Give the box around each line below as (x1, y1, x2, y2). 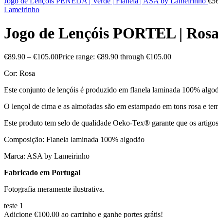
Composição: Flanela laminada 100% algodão (4, 135, 145, 144)
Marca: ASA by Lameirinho (4, 152, 90, 161)
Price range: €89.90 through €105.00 (58, 53, 171, 61)
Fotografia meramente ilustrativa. (4, 185, 105, 194)
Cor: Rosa (4, 69, 35, 78)
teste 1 (4, 201, 23, 210)
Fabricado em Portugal (4, 168, 80, 177)
